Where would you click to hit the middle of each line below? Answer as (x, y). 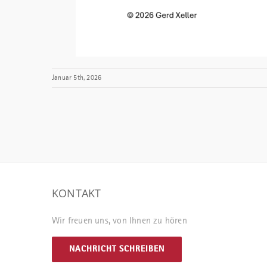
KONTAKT (77, 193)
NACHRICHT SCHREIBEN (117, 249)
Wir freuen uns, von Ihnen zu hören (119, 221)
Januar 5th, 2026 (77, 78)
